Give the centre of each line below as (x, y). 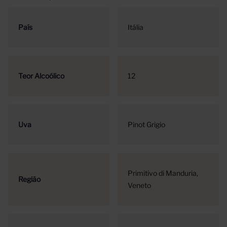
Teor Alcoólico (41, 76)
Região (29, 179)
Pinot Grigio (146, 124)
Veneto (139, 185)
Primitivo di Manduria (162, 173)
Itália (136, 27)
